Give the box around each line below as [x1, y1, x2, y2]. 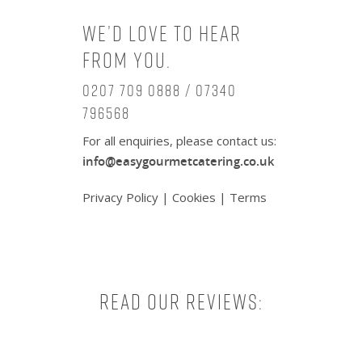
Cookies [172, 189, 216, 205]
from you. [82, 45, 171, 75]
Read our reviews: [99, 287, 263, 317]
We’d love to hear [82, 19, 242, 48]
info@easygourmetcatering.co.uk [82, 153, 275, 169]
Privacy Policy [82, 189, 162, 205]
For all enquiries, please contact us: [82, 133, 276, 149]
